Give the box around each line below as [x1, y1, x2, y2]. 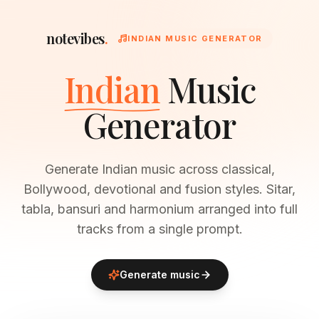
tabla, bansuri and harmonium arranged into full [21, 202, 298, 216]
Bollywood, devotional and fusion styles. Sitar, [23, 182, 296, 197]
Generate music [119, 268, 200, 281]
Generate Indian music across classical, [44, 162, 275, 177]
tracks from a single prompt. [76, 221, 243, 236]
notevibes [46, 28, 105, 48]
